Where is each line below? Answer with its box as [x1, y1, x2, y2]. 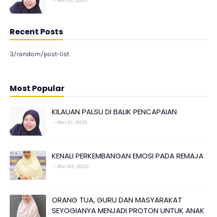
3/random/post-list [10, 50, 69, 59]
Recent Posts [10, 26, 63, 38]
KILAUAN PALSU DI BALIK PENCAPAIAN [52, 107, 177, 117]
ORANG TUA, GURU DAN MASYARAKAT [52, 195, 182, 205]
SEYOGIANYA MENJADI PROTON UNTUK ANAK [52, 205, 204, 216]
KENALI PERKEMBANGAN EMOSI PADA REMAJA [52, 151, 203, 161]
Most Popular [10, 83, 64, 94]
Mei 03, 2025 [57, 163, 89, 170]
